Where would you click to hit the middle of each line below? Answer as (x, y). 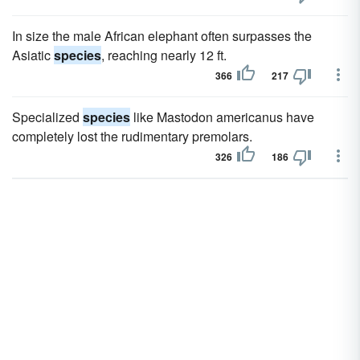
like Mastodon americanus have (222, 117)
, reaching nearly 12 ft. (164, 55)
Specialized (47, 117)
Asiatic (33, 55)
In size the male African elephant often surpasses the (162, 36)
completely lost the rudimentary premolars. (132, 136)
